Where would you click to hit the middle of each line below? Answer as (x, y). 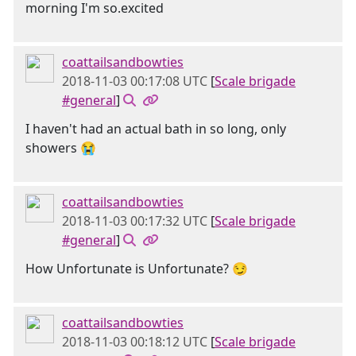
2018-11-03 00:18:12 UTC (135, 342)
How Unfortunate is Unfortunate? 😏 (137, 269)
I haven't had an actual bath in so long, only (156, 129)
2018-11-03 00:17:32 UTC (135, 221)
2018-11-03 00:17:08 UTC (135, 81)
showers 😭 (61, 148)
